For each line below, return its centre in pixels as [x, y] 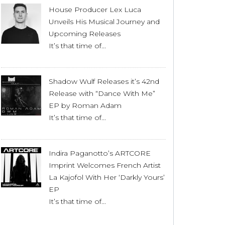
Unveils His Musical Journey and [104, 22]
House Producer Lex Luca [95, 10]
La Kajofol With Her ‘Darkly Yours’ [107, 178]
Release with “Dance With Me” [102, 94]
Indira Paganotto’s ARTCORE [100, 153]
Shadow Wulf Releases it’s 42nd [104, 82]
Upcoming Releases [85, 34]
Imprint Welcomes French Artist [105, 165]
